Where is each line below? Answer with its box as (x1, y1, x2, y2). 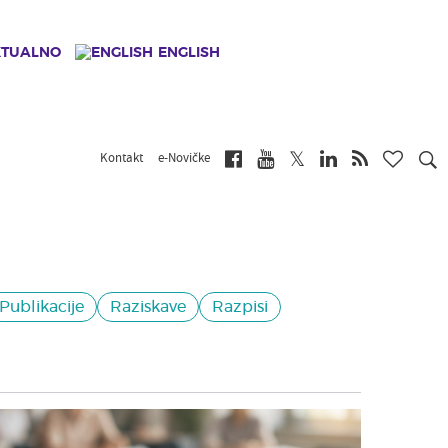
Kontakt (100, 149, 143, 169)
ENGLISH (158, 46, 220, 60)
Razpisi (212, 298, 268, 315)
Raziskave (110, 298, 186, 315)
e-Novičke (158, 149, 210, 169)
